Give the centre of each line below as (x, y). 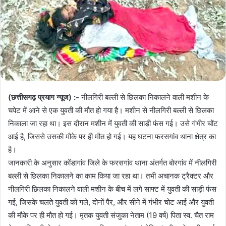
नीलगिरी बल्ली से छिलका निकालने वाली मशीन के (144, 97)
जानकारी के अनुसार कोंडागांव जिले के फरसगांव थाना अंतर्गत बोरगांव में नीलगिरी (112, 163)
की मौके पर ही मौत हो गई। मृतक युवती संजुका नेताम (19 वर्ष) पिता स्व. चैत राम (111, 215)
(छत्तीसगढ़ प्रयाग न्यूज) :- (44, 97)
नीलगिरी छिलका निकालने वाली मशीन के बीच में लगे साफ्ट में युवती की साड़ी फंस (112, 189)
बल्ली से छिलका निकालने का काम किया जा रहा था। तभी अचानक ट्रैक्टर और (111, 176)
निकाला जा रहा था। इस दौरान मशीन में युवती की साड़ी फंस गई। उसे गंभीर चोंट (113, 124)
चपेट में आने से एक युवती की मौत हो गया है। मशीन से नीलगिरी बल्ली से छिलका (111, 110)
